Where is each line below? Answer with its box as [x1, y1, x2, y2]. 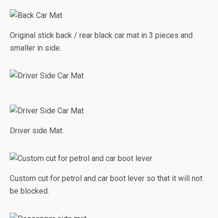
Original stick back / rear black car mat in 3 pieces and [10, 31, 193, 40]
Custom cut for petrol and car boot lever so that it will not [10, 174, 202, 183]
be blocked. [10, 186, 49, 196]
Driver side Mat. [10, 126, 64, 135]
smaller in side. [10, 43, 61, 53]
